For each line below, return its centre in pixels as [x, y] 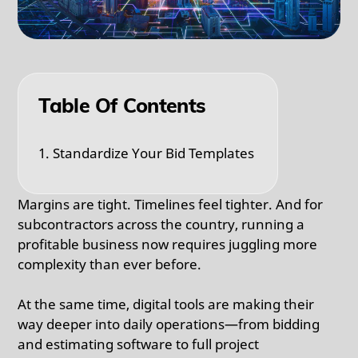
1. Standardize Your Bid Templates [147, 153]
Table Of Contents [122, 105]
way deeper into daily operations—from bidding [169, 324]
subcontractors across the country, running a [161, 224]
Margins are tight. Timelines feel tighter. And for [171, 204]
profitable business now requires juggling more [168, 244]
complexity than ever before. [110, 264]
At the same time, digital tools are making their [166, 304]
